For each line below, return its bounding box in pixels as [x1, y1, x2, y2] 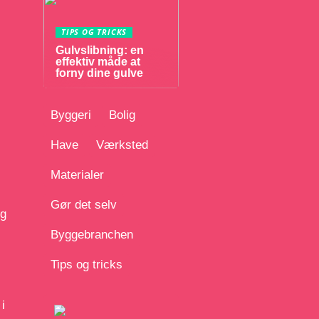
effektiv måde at [56, 56, 140, 68]
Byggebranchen [51, 228, 133, 241]
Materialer [51, 168, 104, 182]
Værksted [96, 138, 148, 152]
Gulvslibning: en [56, 44, 144, 56]
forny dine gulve [56, 67, 143, 79]
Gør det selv [51, 198, 117, 211]
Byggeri [51, 108, 91, 122]
